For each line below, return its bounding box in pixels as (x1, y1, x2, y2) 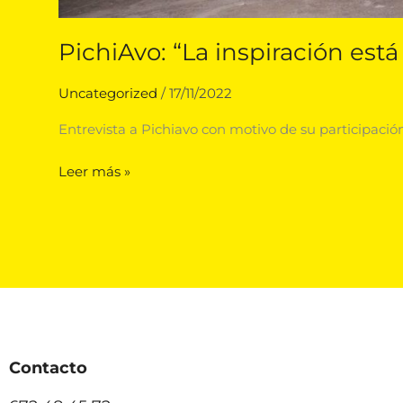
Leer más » (58, 162, 130, 180)
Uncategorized (58, 85, 157, 103)
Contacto (9, 358, 87, 379)
